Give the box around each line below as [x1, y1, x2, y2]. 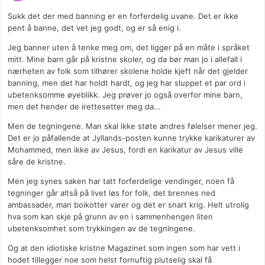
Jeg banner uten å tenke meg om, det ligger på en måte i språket [8, 43, 250, 53]
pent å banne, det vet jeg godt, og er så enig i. [8, 23, 181, 33]
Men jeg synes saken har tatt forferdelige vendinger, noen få [8, 176, 234, 186]
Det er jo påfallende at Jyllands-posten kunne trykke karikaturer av [8, 133, 255, 143]
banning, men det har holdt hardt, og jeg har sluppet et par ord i [8, 78, 245, 88]
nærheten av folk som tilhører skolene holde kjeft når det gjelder [8, 66, 248, 76]
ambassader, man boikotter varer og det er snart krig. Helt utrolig [8, 200, 249, 210]
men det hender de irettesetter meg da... [8, 102, 161, 112]
